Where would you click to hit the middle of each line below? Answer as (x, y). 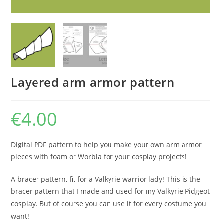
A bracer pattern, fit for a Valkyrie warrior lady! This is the (106, 179)
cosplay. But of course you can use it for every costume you (109, 204)
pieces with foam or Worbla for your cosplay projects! (99, 157)
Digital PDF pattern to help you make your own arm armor (107, 145)
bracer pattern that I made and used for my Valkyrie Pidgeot (110, 191)
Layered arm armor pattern (93, 82)
